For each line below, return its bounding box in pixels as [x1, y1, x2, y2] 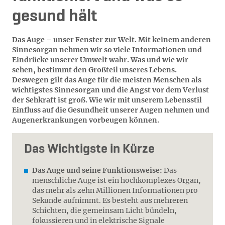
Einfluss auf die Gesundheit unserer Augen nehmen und [12, 105, 209, 115]
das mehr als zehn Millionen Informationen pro [32, 186, 198, 195]
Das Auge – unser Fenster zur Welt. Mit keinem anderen [12, 35, 211, 44]
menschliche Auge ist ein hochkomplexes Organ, [32, 176, 201, 185]
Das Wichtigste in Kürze [24, 143, 155, 156]
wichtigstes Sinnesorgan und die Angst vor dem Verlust [12, 85, 209, 94]
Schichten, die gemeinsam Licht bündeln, [32, 206, 177, 215]
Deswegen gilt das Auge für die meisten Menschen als [12, 75, 201, 84]
